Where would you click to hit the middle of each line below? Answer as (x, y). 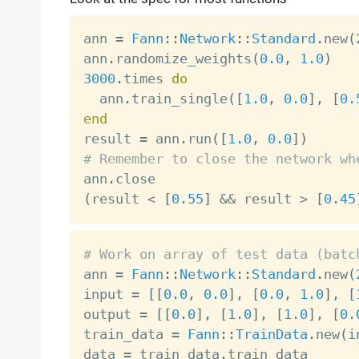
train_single (179, 99)
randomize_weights (183, 59)
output (111, 314)
